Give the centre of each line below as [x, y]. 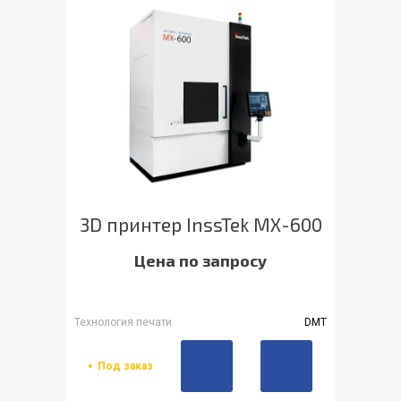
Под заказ [125, 367]
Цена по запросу [200, 261]
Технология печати [123, 323]
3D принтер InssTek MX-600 [200, 225]
